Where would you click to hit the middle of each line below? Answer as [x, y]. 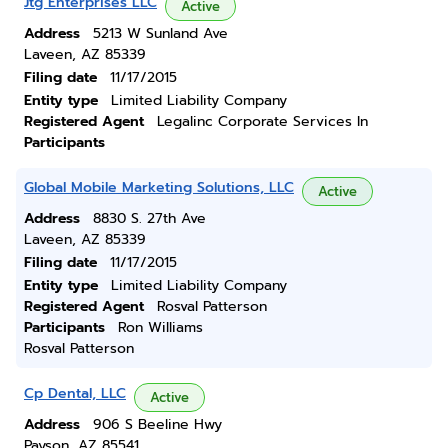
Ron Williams [160, 327]
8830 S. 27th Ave [149, 218]
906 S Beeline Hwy [157, 424]
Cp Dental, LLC [75, 393]
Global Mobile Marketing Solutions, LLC [159, 187]
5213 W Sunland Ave [160, 33]
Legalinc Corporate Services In [262, 121]
